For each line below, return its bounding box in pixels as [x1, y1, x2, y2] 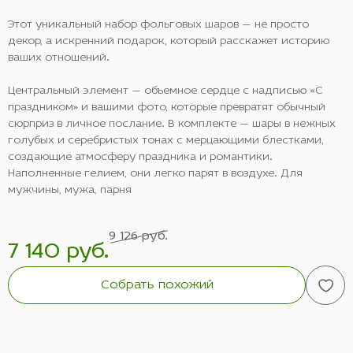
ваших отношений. [8, 52, 110, 64]
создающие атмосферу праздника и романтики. [8, 151, 273, 163]
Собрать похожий [100, 279, 214, 292]
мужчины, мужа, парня [8, 184, 132, 196]
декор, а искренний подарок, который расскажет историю [8, 35, 329, 47]
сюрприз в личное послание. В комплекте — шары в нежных [8, 118, 336, 130]
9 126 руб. [109, 230, 168, 243]
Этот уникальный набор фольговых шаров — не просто [8, 19, 309, 31]
